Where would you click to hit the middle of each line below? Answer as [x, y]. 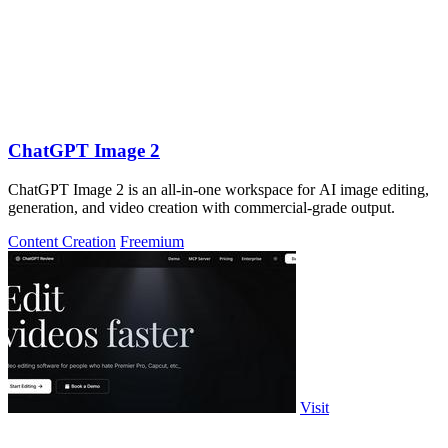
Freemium [152, 241]
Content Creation [62, 241]
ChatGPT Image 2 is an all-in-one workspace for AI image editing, [218, 189]
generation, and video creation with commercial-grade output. [201, 207]
